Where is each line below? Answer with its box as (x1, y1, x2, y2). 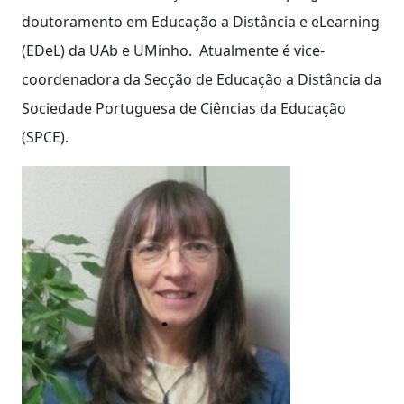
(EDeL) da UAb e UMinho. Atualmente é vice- (22, 40, 325, 60)
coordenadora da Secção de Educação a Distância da (22, 69, 381, 89)
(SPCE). (22, 126, 69, 147)
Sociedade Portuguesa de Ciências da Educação (22, 97, 346, 118)
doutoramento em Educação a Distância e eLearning (22, 11, 380, 32)
